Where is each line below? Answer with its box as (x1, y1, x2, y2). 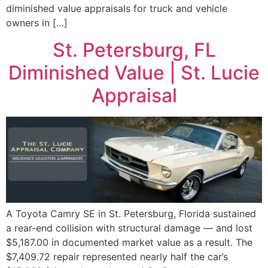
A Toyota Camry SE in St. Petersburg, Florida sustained (6, 208, 256, 220)
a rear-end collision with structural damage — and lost (6, 222, 252, 234)
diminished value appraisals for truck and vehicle (6, 2, 227, 15)
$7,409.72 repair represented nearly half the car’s (6, 251, 228, 263)
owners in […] (6, 17, 68, 29)
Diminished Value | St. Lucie (8, 60, 260, 84)
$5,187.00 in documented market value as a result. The (6, 236, 252, 249)
